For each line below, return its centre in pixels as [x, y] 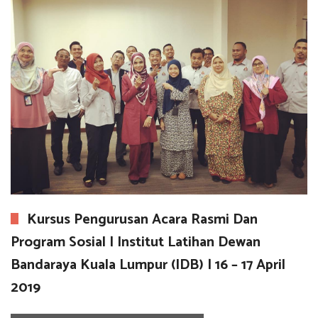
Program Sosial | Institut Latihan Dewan [136, 242]
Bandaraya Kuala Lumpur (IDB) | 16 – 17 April [148, 265]
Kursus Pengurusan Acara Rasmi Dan [142, 219]
